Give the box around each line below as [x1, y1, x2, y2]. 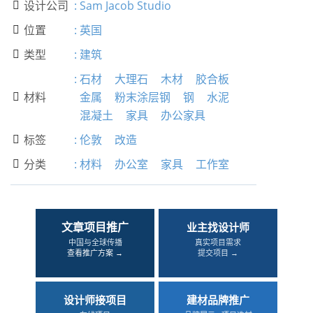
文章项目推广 [61, 219, 129, 235]
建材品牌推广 [187, 293, 249, 307]
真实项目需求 [195, 237, 241, 247]
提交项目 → [198, 247, 238, 258]
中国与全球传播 [68, 237, 122, 247]
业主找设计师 [187, 220, 249, 234]
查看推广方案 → [67, 247, 123, 258]
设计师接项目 [64, 293, 126, 307]
